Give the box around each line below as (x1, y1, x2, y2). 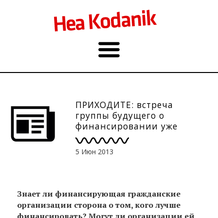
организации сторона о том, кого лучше (17, 199, 181, 210)
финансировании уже (75, 120, 178, 132)
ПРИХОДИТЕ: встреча (75, 99, 173, 110)
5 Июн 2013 (75, 146, 113, 156)
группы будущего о (75, 109, 164, 121)
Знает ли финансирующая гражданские (17, 188, 181, 199)
